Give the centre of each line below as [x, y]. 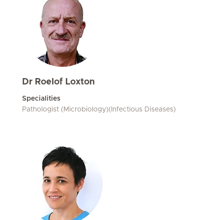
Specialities [41, 99]
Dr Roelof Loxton [58, 82]
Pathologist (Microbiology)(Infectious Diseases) [99, 110]
